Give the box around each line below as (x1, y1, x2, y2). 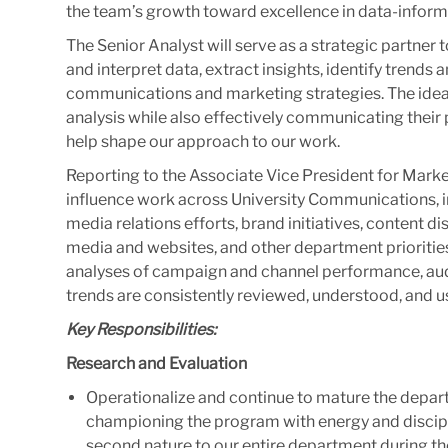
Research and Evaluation (66, 353, 247, 373)
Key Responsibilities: (66, 319, 216, 339)
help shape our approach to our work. (66, 131, 340, 151)
